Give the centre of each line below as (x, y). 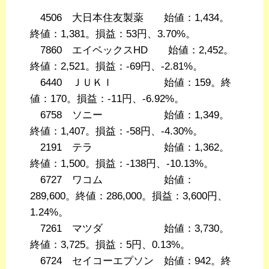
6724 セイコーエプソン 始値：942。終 (131, 261)
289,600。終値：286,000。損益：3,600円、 (129, 196)
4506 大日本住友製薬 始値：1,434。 (130, 18)
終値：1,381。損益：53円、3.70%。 (113, 34)
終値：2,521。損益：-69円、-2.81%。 (116, 67)
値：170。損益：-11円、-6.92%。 (107, 99)
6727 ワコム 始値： (112, 180)
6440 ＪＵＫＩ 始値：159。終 (131, 83)
